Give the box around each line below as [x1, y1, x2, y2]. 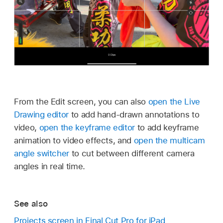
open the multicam [133, 135, 205, 146]
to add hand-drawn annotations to [69, 110, 200, 120]
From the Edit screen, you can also [14, 97, 148, 107]
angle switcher [14, 148, 70, 159]
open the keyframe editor [39, 122, 135, 133]
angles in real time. [14, 161, 85, 172]
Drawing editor [14, 110, 69, 120]
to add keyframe [134, 122, 199, 133]
